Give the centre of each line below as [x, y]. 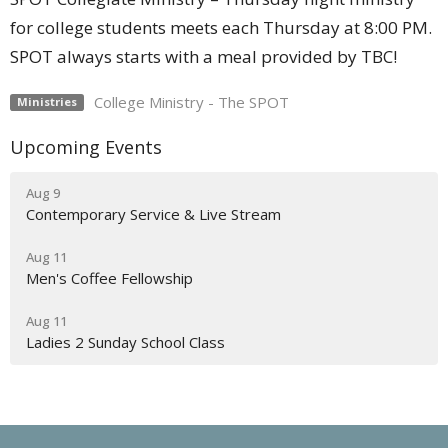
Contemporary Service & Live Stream [153, 214]
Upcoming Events [86, 146]
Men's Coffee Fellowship [109, 278]
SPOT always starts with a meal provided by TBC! [203, 56]
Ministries [46, 102]
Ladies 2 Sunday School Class [125, 342]
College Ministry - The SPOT [191, 101]
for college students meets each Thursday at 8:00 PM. [221, 27]
